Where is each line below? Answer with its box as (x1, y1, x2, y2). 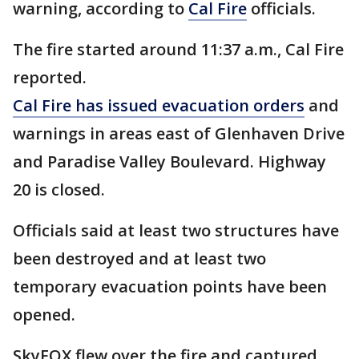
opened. (13, 304, 75, 325)
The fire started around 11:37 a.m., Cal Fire (13, 38, 344, 60)
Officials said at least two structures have (13, 220, 339, 241)
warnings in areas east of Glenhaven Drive (13, 123, 345, 144)
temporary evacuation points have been (13, 276, 327, 297)
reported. (13, 67, 91, 88)
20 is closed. (13, 179, 109, 200)
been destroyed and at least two (13, 248, 266, 269)
